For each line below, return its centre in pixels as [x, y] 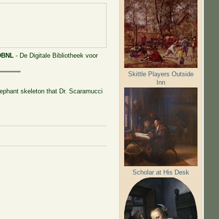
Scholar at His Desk [161, 172]
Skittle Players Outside [161, 74]
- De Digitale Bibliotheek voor [56, 55]
